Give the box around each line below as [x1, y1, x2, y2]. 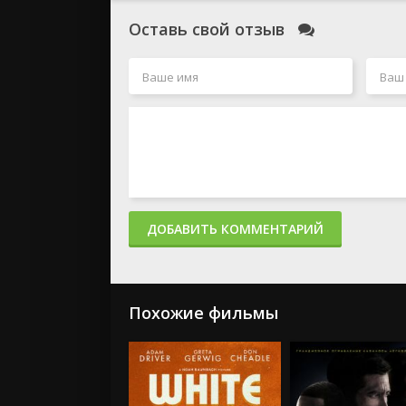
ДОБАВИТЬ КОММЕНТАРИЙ [147, 220, 324, 237]
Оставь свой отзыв [129, 18, 289, 40]
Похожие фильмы [129, 302, 278, 324]
